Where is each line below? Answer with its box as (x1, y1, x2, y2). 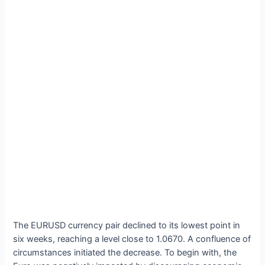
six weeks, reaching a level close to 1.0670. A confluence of (13, 233, 251, 244)
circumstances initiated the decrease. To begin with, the (13, 247, 237, 258)
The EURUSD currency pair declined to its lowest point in (13, 219, 241, 231)
